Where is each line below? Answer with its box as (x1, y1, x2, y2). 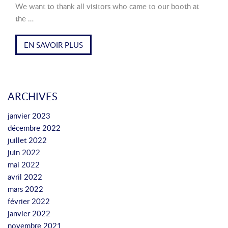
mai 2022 (8, 159, 40, 169)
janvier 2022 (8, 208, 50, 218)
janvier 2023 (8, 110, 50, 121)
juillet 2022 (8, 135, 47, 145)
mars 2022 (8, 184, 43, 194)
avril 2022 (8, 172, 42, 182)
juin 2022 (8, 147, 40, 157)
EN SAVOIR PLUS (24, 40, 83, 50)
